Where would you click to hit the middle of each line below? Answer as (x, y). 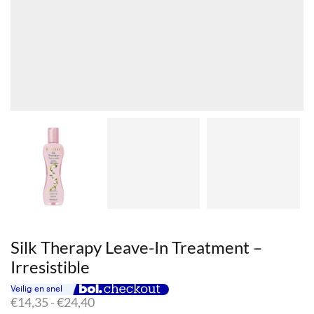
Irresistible (50, 266)
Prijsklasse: (125, 302)
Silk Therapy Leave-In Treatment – (136, 247)
